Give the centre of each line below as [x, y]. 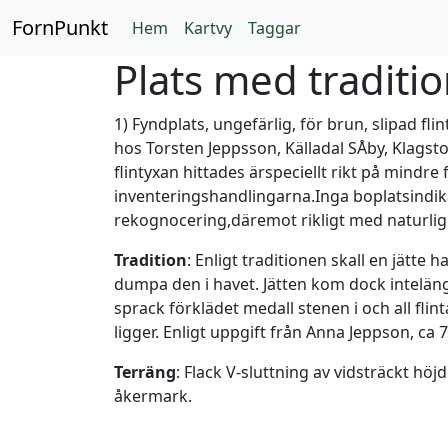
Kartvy [208, 28]
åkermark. [153, 396]
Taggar [274, 28]
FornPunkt [60, 27]
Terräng [145, 372]
